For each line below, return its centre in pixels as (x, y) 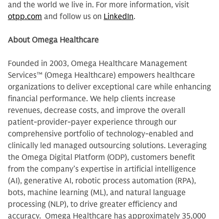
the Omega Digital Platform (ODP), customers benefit (101, 157)
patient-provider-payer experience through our (92, 122)
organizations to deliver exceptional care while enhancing (109, 87)
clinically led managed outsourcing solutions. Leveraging (107, 146)
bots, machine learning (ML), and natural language (97, 193)
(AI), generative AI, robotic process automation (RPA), (102, 181)
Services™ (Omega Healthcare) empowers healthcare (101, 75)
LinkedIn (119, 17)
